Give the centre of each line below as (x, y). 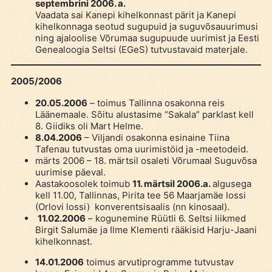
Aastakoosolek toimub (83, 183)
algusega (232, 183)
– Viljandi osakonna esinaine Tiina (155, 137)
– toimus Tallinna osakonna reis (156, 103)
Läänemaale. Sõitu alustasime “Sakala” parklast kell (144, 114)
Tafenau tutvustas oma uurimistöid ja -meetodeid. (141, 149)
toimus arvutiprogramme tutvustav (158, 262)
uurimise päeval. (70, 172)
